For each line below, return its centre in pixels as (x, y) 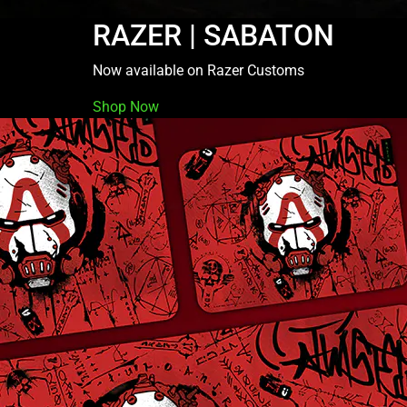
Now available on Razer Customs (199, 70)
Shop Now (126, 107)
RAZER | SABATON (213, 35)
